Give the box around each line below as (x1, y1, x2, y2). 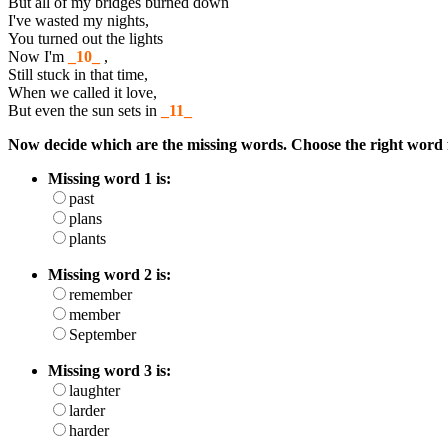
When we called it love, (8, 83, 157, 101)
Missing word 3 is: (48, 361, 171, 379)
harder (69, 421, 109, 439)
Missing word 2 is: (48, 265, 171, 283)
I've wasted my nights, (8, 11, 149, 29)
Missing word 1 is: (48, 169, 171, 187)
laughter (69, 381, 120, 399)
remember (69, 285, 132, 303)
